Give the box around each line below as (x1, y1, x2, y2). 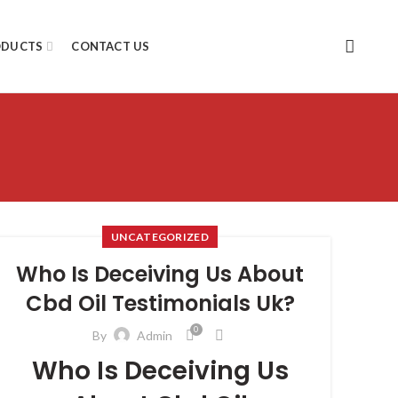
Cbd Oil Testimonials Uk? (25, 289, 295, 318)
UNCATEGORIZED (111, 230, 209, 243)
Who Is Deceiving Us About (16, 259, 304, 289)
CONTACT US (71, 38, 150, 53)
